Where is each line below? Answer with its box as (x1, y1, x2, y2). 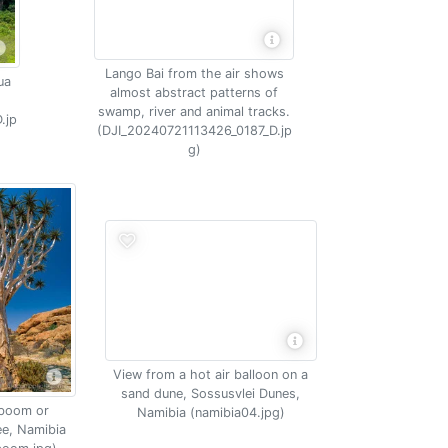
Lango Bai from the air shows (104, 66, 284, 81)
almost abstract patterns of (110, 85, 278, 100)
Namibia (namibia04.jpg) (136, 404, 285, 420)
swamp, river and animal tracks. (98, 104, 290, 119)
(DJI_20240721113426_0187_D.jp (96, 123, 292, 138)
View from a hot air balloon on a (113, 366, 309, 382)
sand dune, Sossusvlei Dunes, (121, 385, 301, 401)
